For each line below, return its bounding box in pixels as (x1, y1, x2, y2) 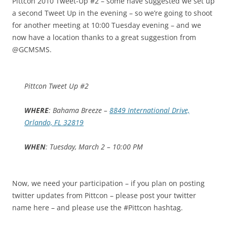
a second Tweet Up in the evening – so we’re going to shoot (12, 8, 212, 18)
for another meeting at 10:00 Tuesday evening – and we (12, 20, 201, 30)
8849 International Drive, (109, 105, 190, 116)
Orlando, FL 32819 (24, 118, 84, 128)
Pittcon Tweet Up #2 (24, 81, 89, 91)
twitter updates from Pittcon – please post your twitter (12, 191, 196, 201)
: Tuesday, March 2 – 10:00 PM (46, 142, 143, 152)
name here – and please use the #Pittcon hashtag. (12, 203, 183, 213)
